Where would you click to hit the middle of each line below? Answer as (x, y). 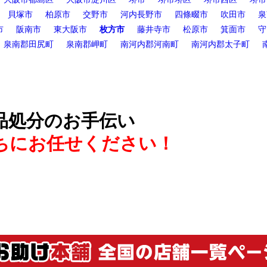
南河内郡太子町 (221, 44)
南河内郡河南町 (150, 44)
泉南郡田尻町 (29, 44)
